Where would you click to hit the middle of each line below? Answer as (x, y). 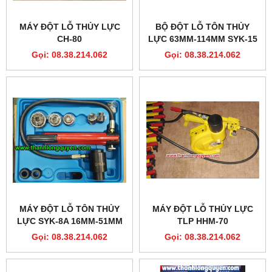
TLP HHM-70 (202, 221)
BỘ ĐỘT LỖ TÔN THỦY (202, 26)
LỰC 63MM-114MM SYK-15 (202, 39)
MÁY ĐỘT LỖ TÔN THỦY (70, 209)
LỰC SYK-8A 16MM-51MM (70, 221)
